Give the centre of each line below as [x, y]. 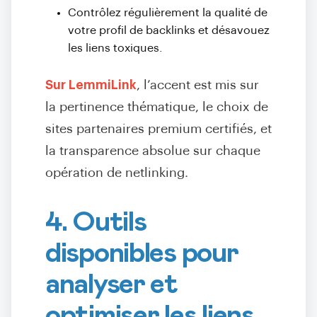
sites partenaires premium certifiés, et [158, 129]
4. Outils [96, 222]
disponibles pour [142, 253]
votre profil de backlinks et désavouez [169, 30]
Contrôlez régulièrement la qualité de [168, 13]
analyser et [111, 284]
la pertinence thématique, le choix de [157, 107]
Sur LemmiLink [91, 85]
